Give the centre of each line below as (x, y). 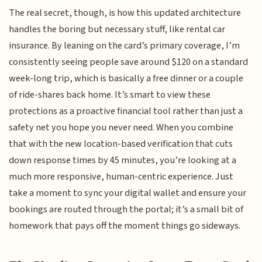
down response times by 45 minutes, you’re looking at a (123, 160)
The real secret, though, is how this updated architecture (125, 13)
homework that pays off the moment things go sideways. (125, 225)
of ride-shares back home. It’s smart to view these (110, 94)
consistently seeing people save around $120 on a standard (129, 62)
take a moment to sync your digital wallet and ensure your (128, 193)
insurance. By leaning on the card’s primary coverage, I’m (125, 45)
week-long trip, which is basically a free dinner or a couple (126, 78)
